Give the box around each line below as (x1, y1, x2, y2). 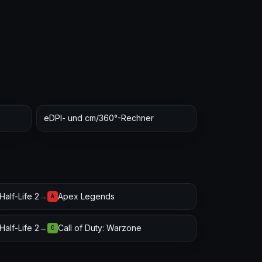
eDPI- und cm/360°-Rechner (44, 113, 154, 123)
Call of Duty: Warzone (58, 223, 142, 233)
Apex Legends (58, 191, 115, 201)
